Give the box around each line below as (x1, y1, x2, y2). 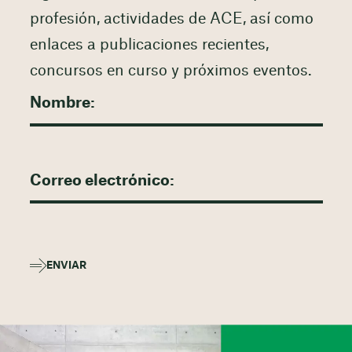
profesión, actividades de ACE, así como (29, 11, 313, 27)
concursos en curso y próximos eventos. (29, 63, 312, 79)
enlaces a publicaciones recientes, (29, 37, 269, 53)
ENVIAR (46, 259, 86, 271)
